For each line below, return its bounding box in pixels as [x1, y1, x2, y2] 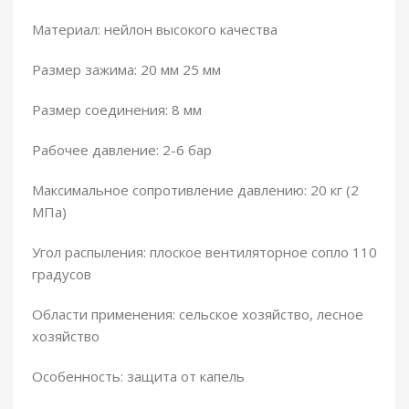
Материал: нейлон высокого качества [32, 20, 278, 39]
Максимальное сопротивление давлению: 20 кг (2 [32, 181, 359, 200]
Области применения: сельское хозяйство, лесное [32, 305, 363, 324]
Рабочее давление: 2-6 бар [32, 141, 212, 160]
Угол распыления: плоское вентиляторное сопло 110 [32, 243, 377, 262]
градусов [32, 265, 91, 284]
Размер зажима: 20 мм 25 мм [32, 60, 221, 79]
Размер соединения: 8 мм [32, 100, 202, 120]
